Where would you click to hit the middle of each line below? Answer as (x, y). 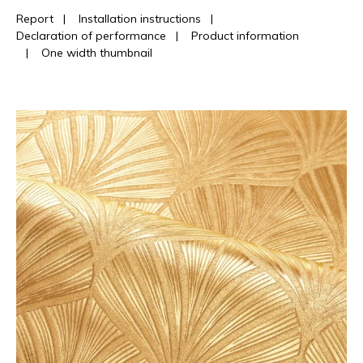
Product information (245, 35)
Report (35, 18)
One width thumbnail (97, 52)
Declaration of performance (91, 35)
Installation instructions (140, 18)
